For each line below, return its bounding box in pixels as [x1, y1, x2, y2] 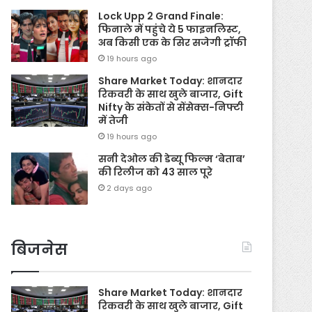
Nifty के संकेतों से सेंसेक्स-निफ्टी [98, 100, 244, 114]
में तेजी [98, 113, 129, 127]
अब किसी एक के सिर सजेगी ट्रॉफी [98, 35, 247, 49]
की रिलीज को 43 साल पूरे [98, 164, 213, 179]
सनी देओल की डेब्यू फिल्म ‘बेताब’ [98, 151, 246, 166]
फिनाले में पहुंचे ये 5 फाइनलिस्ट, [98, 22, 242, 36]
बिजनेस [11, 238, 68, 260]
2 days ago [107, 182, 153, 194]
